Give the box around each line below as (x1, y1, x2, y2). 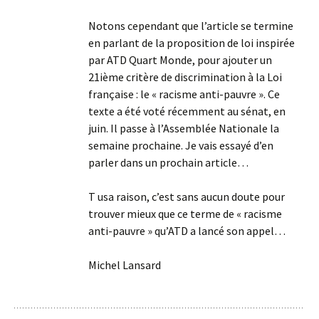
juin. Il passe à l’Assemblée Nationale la (88, 121, 279, 136)
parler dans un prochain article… (88, 155, 249, 170)
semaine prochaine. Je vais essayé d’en (88, 138, 273, 153)
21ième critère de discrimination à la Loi (88, 70, 282, 85)
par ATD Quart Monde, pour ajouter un (88, 53, 272, 68)
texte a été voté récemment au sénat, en (88, 104, 286, 119)
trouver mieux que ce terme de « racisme (88, 206, 282, 221)
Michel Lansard (88, 258, 161, 273)
